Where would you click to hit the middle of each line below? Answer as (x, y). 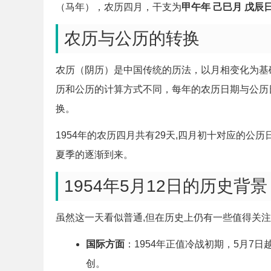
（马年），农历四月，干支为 (119, 7)
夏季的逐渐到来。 (94, 155)
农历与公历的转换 (132, 38)
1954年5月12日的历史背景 (166, 186)
